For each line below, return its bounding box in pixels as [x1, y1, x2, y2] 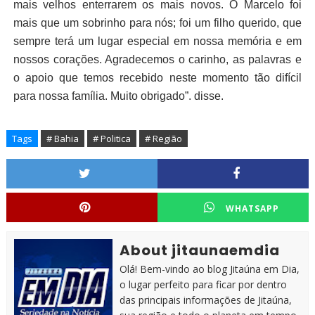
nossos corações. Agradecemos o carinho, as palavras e [13, 53, 302, 66]
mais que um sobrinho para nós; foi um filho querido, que [13, 17, 302, 30]
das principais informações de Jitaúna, [119, 293, 292, 307]
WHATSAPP [226, 202, 279, 215]
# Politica [92, 132, 131, 146]
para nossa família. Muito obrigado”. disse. [13, 90, 224, 103]
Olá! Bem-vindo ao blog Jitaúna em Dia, [119, 262, 300, 276]
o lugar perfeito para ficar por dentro [119, 278, 287, 292]
